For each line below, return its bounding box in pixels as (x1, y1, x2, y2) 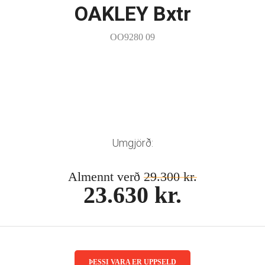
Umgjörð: (112, 137, 153, 149)
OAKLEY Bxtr (74, 2, 191, 25)
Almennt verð (68, 169, 144, 184)
